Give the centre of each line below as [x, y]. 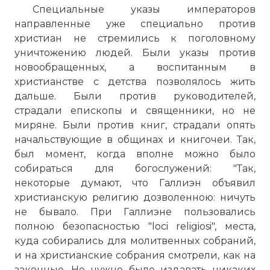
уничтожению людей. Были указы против [135, 53]
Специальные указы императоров [144, 9]
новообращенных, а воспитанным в [135, 67]
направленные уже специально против [135, 24]
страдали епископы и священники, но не [135, 111]
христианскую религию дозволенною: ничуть [135, 197]
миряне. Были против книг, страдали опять [135, 125]
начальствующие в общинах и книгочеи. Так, [135, 140]
